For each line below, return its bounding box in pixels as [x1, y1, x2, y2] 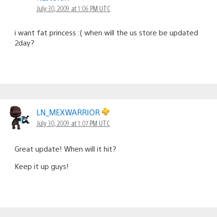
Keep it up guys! [15, 161, 69, 170]
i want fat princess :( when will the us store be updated [15, 27, 198, 37]
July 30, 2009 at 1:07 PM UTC [36, 118, 110, 127]
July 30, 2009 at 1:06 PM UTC [36, 3, 110, 13]
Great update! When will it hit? [15, 143, 116, 153]
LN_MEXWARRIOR [36, 107, 102, 117]
